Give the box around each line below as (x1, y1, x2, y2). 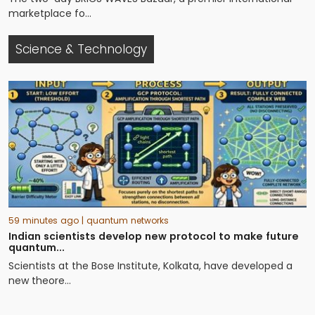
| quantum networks (82, 214, 169, 226)
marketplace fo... (8, 6, 91, 20)
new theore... (8, 274, 71, 288)
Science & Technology (15, 41, 147, 58)
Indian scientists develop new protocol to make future (8, 229, 299, 243)
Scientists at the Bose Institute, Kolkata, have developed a (8, 259, 292, 273)
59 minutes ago (8, 214, 82, 226)
